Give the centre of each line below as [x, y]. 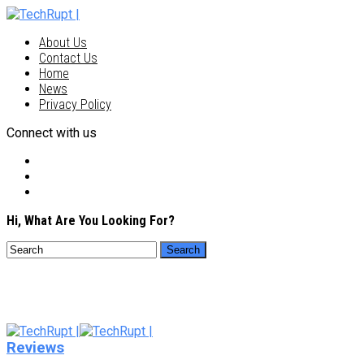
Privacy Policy [75, 104]
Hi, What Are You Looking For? [91, 221]
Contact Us [68, 58]
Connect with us [52, 133]
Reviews [35, 347]
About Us [63, 43]
